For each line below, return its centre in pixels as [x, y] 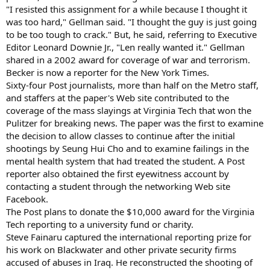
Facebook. [27, 199]
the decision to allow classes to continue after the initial [121, 135]
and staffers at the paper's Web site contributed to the [118, 97]
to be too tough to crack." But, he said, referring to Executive [131, 34]
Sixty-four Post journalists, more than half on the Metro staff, [132, 85]
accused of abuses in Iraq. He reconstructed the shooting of [129, 262]
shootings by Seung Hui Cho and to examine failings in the [127, 148]
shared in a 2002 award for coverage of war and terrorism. [128, 59]
